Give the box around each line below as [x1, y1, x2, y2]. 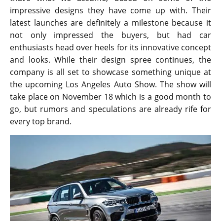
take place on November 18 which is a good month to [10, 91, 211, 103]
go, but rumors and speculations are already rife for [10, 104, 211, 115]
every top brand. [10, 116, 72, 127]
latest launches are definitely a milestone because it [10, 17, 211, 29]
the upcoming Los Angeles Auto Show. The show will [10, 79, 211, 90]
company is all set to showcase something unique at [10, 67, 211, 78]
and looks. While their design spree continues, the [10, 54, 211, 66]
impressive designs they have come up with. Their [10, 5, 211, 16]
